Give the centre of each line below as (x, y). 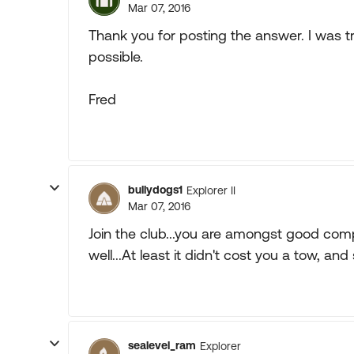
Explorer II (211, 190)
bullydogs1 (155, 190)
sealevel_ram (162, 345)
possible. (116, 56)
